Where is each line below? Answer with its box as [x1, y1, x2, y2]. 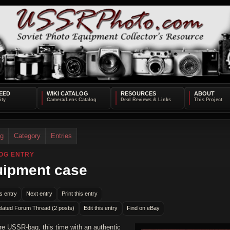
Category [14, 131, 41, 140]
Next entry [26, 190, 52, 197]
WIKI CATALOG [46, 90, 88, 97]
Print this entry [62, 190, 98, 197]
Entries [51, 131, 72, 140]
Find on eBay [127, 205, 160, 212]
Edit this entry [84, 205, 118, 212]
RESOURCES [120, 90, 156, 97]
